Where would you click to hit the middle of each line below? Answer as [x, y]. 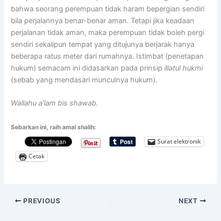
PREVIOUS [41, 201]
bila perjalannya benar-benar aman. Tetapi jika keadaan [103, 21]
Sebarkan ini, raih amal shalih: [54, 127]
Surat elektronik [179, 142]
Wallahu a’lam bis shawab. [55, 103]
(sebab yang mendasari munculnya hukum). [84, 80]
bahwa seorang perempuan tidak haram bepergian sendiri [108, 9]
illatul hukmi [184, 68]
